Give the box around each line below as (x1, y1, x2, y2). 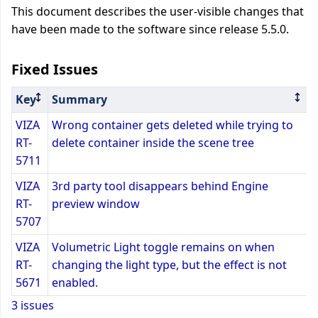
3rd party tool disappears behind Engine (52, 178, 268, 194)
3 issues (11, 297, 54, 313)
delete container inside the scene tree (52, 135, 254, 150)
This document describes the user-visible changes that (11, 4, 304, 19)
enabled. (52, 275, 98, 290)
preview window (52, 196, 140, 212)
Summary (52, 92, 107, 107)
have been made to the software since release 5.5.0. (11, 21, 289, 37)
